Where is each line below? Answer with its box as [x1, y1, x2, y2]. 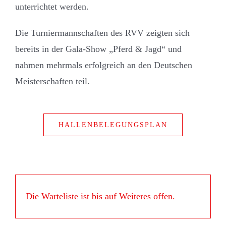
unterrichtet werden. [15, 2, 89, 12]
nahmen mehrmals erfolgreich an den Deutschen [15, 60, 192, 71]
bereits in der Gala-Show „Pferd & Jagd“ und [15, 44, 182, 54]
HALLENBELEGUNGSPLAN [59, 121, 167, 129]
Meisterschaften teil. [15, 76, 90, 87]
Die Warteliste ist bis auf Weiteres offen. [25, 191, 175, 202]
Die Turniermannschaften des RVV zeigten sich [15, 28, 190, 38]
